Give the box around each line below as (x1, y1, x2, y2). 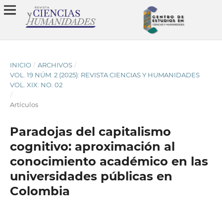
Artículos (9, 100, 38, 109)
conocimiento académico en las (9, 154, 208, 168)
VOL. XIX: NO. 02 (9, 80, 62, 89)
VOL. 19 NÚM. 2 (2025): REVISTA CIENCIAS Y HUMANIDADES (9, 70, 200, 79)
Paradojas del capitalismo (9, 124, 171, 139)
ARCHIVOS (37, 60, 72, 69)
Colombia (9, 183, 70, 198)
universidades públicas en (9, 168, 172, 183)
